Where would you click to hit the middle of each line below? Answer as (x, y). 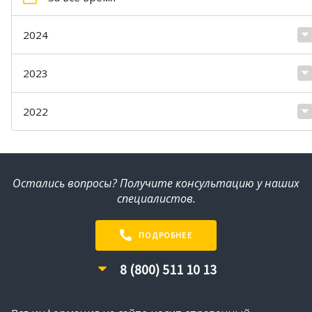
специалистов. (156, 198)
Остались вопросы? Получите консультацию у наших (156, 183)
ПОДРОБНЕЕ (165, 235)
